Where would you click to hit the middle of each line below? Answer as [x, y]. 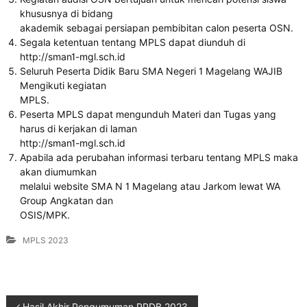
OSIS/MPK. [45, 215]
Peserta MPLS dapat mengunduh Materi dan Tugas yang [148, 114]
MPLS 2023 [45, 240]
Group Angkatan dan [66, 201]
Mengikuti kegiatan [63, 86]
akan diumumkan [58, 172]
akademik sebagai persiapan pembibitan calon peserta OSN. [156, 28]
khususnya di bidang [66, 14]
